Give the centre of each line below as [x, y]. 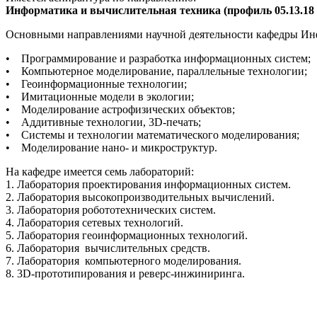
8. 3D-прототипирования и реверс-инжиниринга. [127, 274]
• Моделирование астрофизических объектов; [122, 110]
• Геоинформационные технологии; [98, 84]
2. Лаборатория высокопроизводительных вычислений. [140, 197]
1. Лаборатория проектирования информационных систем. [148, 185]
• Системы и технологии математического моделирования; [154, 135]
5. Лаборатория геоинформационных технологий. [127, 236]
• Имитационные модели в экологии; [101, 97]
